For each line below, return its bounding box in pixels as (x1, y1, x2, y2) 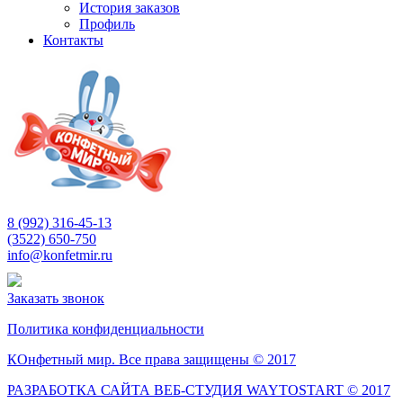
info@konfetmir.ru (7, 246, 112, 263)
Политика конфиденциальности (7, 320, 204, 336)
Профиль (79, 15, 135, 31)
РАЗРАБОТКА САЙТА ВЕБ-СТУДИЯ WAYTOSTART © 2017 (7, 381, 390, 398)
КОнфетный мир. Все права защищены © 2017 (7, 351, 296, 367)
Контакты (43, 31, 103, 48)
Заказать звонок (7, 290, 104, 306)
